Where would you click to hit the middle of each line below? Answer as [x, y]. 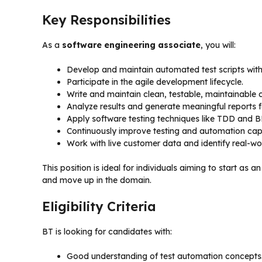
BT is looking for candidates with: [107, 231]
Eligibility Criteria [99, 206]
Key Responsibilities [106, 20]
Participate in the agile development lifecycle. [155, 82]
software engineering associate [131, 45]
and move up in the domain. [97, 180]
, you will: [218, 45]
